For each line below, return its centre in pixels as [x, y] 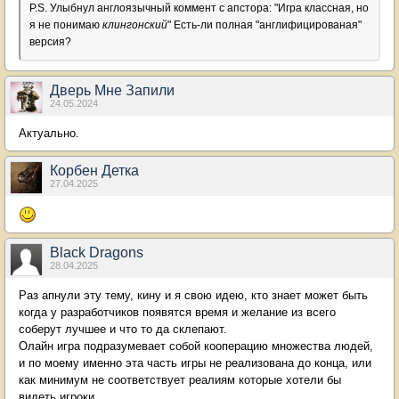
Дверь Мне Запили [112, 90]
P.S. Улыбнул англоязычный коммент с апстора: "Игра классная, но [199, 8]
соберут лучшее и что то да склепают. [123, 329]
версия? [50, 42]
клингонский [135, 25]
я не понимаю [66, 25]
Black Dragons [97, 252]
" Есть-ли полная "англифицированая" [265, 25]
